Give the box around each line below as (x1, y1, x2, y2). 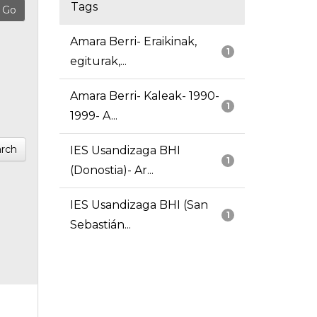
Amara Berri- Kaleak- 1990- (69, 89, 219, 103)
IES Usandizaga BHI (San (69, 198, 208, 212)
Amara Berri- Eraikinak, (69, 35, 197, 49)
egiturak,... (69, 54, 127, 69)
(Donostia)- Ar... (69, 163, 154, 178)
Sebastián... (69, 218, 131, 232)
